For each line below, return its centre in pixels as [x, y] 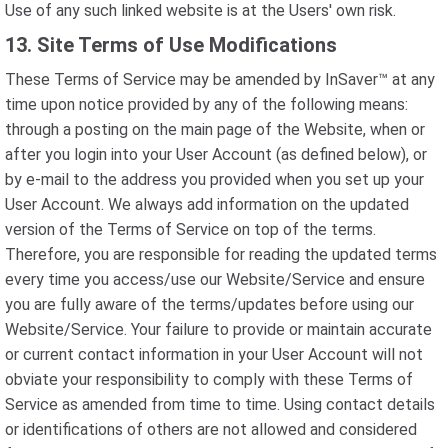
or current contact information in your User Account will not [214, 354]
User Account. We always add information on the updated [207, 204]
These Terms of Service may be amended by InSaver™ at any [220, 79]
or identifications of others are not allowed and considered [211, 429]
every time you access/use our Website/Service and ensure [215, 279]
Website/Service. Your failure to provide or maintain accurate [218, 329]
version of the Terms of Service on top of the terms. [190, 229]
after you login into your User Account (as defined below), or [216, 154]
